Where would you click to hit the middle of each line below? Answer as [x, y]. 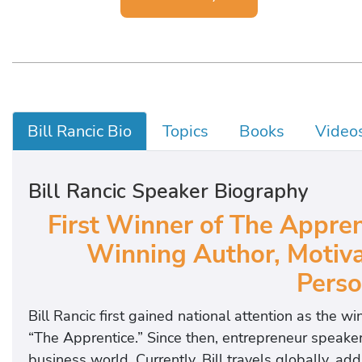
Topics [185, 132]
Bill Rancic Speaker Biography [168, 192]
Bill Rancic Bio [80, 132]
